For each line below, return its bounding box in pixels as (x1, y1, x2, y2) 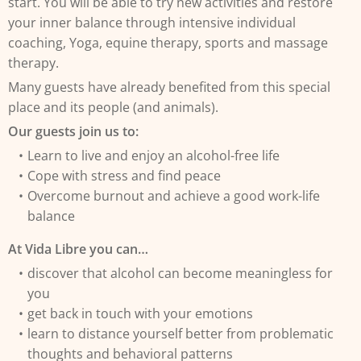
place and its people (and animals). (8, 98, 218, 116)
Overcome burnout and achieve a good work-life (27, 187, 320, 205)
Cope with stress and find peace (27, 167, 221, 185)
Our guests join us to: (8, 122, 139, 140)
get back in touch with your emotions (27, 305, 253, 322)
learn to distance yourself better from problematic (27, 325, 334, 342)
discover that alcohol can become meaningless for (27, 264, 333, 282)
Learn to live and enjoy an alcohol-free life (27, 147, 280, 164)
